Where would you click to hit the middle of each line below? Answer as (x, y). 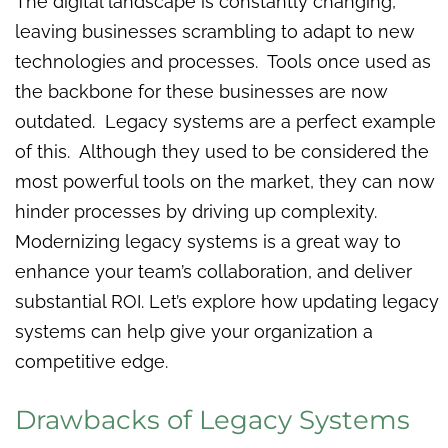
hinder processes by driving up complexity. (196, 211)
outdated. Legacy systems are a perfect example (225, 121)
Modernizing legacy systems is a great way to (208, 241)
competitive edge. (94, 361)
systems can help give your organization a (194, 331)
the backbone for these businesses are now (201, 91)
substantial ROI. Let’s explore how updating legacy (227, 301)
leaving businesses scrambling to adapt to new (214, 31)
